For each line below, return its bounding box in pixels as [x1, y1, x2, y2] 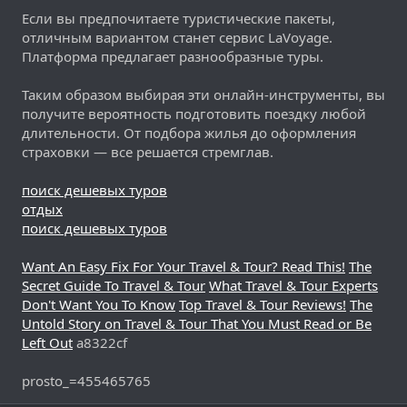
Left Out [22, 333, 73, 352]
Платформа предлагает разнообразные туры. [22, 46, 323, 65]
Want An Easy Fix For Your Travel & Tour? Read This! [22, 256, 345, 275]
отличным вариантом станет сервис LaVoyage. [22, 27, 333, 46]
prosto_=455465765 [22, 371, 151, 390]
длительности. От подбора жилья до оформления [22, 123, 356, 142]
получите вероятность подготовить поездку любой [22, 104, 366, 123]
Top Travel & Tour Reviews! [179, 294, 346, 313]
